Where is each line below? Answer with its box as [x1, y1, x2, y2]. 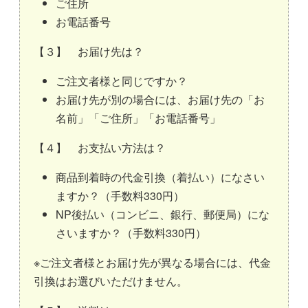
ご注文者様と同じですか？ [56, 73, 188, 89]
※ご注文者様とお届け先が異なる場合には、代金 [34, 254, 271, 271]
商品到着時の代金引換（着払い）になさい [56, 169, 265, 186]
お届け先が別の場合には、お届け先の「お [56, 91, 265, 108]
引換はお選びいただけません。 [34, 273, 188, 289]
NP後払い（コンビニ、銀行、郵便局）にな [56, 206, 269, 223]
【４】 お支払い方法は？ [34, 140, 166, 156]
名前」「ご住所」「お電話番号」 [56, 110, 221, 126]
